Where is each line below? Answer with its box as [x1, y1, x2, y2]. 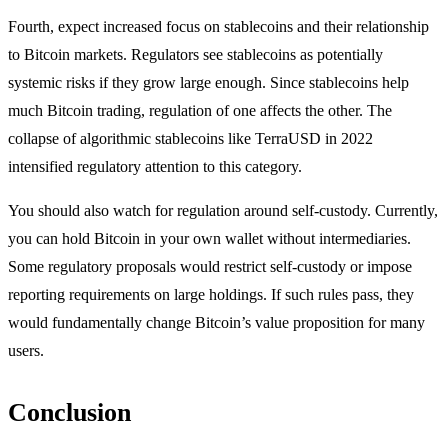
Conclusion [8, 398, 131, 428]
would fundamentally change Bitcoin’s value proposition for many [8, 314, 425, 332]
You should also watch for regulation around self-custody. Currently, [8, 202, 438, 220]
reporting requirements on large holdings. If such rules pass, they [8, 286, 414, 304]
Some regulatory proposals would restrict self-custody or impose [8, 258, 412, 276]
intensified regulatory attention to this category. [8, 158, 302, 176]
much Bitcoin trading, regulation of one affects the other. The [8, 102, 392, 120]
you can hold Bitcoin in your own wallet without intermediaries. [8, 230, 411, 248]
